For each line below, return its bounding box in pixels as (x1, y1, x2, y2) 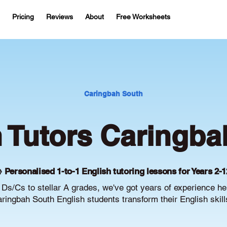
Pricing (12, 13, 34, 21)
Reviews (46, 13, 73, 21)
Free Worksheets (116, 13, 170, 21)
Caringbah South (84, 90, 143, 98)
